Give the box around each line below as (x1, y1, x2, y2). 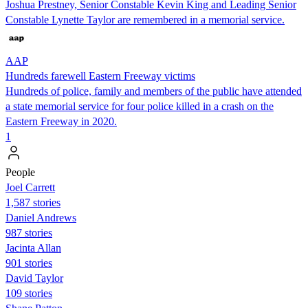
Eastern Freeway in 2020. (5, 115, 117, 127)
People (5, 166, 35, 178)
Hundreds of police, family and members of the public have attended (5, 85, 302, 97)
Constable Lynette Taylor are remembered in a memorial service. (5, 13, 285, 25)
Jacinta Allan (5, 241, 61, 254)
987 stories (5, 226, 52, 239)
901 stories (5, 256, 52, 269)
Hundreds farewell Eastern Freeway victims (5, 69, 195, 82)
